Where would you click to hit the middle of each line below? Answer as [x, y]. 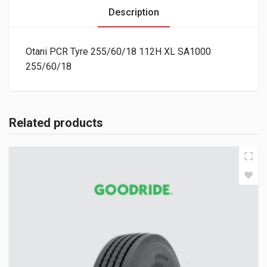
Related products [56, 123]
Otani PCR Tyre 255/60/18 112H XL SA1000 [118, 52]
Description [133, 13]
